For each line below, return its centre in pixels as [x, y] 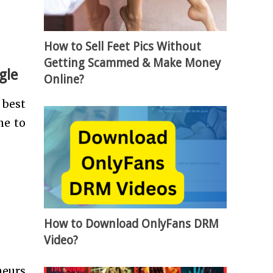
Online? [64, 80]
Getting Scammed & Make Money [133, 63]
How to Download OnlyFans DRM [132, 224]
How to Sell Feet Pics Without [123, 47]
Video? [61, 241]
